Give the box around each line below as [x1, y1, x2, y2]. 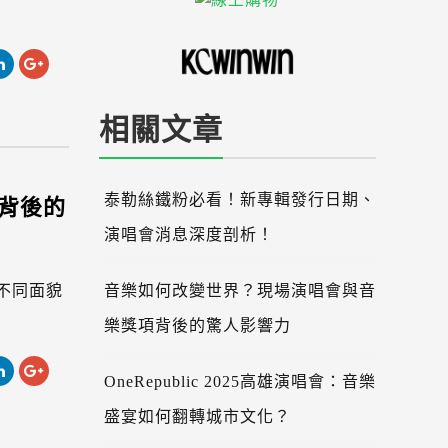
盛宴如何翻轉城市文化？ [103, 408, 291, 426]
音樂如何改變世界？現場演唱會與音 [103, 282, 376, 300]
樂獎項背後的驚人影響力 [103, 317, 291, 335]
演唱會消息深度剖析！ [103, 226, 274, 244]
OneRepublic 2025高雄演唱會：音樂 [103, 373, 376, 391]
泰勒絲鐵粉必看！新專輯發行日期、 [103, 191, 376, 209]
